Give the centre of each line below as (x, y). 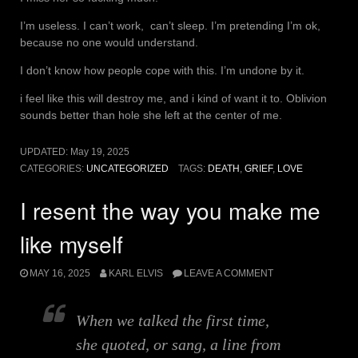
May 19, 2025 (100, 151)
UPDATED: (45, 151)
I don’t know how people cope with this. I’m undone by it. (162, 70)
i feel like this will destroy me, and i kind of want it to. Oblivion (173, 98)
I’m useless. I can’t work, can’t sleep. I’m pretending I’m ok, (170, 25)
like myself (72, 243)
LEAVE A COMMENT (228, 274)
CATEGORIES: (53, 168)
